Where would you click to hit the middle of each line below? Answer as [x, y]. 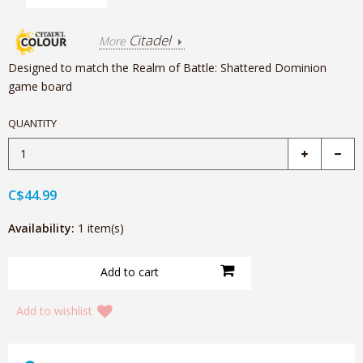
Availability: [41, 228]
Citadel [150, 41]
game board [40, 87]
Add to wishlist [54, 310]
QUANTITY [32, 124]
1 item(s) [101, 228]
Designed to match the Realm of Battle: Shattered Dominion [167, 68]
